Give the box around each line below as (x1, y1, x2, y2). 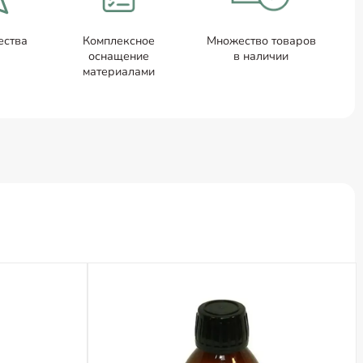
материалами (83, 62, 156, 79)
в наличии (233, 47, 289, 64)
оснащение (88, 47, 150, 64)
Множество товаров (206, 32, 316, 49)
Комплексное (83, 32, 156, 49)
